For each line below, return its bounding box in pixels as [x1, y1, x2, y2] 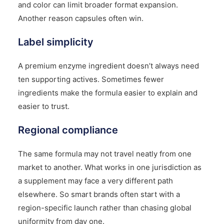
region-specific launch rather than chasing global [17, 202, 191, 212]
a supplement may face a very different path [17, 175, 173, 185]
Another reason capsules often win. [17, 13, 143, 23]
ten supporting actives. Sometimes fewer [17, 74, 164, 84]
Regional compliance [17, 123, 118, 136]
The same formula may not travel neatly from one [17, 148, 191, 158]
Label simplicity [17, 35, 93, 48]
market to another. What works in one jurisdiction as [17, 162, 201, 172]
